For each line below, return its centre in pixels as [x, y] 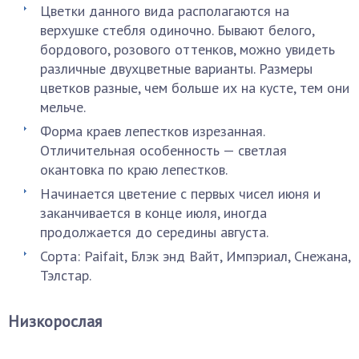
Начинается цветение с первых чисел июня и [180, 194]
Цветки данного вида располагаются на [165, 11]
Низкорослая [55, 321]
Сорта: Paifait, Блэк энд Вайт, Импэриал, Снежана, [195, 256]
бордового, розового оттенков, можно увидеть [188, 49]
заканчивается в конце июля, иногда [153, 213]
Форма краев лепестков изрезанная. [152, 131]
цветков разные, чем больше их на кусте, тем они [195, 88]
